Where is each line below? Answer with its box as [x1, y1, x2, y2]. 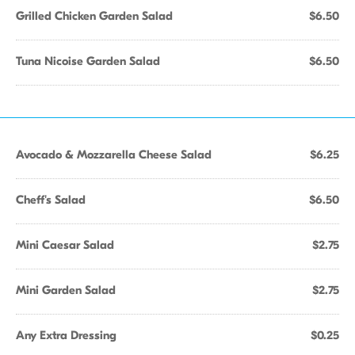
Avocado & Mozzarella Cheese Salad [16, 147, 212, 162]
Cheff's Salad [16, 193, 86, 207]
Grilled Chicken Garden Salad [16, 9, 173, 23]
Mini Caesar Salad [16, 238, 114, 252]
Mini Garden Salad [16, 283, 116, 297]
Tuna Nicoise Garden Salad [16, 54, 160, 68]
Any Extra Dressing [16, 328, 116, 342]
